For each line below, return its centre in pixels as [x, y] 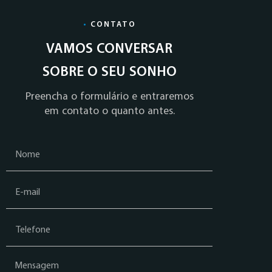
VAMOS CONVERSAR [109, 49]
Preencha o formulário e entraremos [109, 97]
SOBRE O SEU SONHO [109, 73]
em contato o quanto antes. [109, 112]
